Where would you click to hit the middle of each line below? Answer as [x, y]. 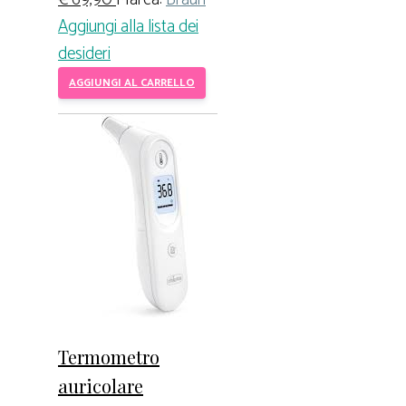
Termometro [109, 356]
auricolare [101, 385]
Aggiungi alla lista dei [128, 27]
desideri [84, 54]
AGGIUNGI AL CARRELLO [132, 83]
